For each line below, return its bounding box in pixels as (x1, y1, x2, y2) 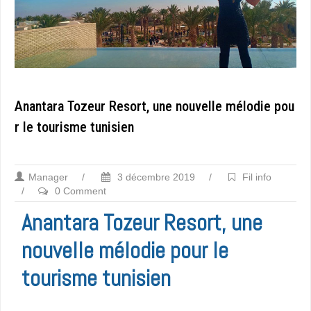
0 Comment (55, 185, 106, 196)
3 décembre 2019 (115, 171, 195, 183)
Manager (28, 171, 68, 183)
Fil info (242, 171, 271, 183)
